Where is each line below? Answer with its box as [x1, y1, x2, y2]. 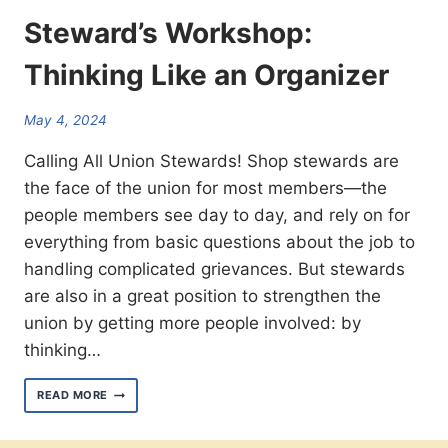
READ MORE [37, 388, 109, 403]
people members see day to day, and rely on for [24, 204, 410, 225]
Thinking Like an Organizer [24, 58, 389, 93]
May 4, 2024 [24, 111, 107, 128]
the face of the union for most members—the [24, 177, 387, 198]
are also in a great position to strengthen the [24, 285, 381, 306]
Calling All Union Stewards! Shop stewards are [24, 150, 399, 171]
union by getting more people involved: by [24, 312, 361, 333]
